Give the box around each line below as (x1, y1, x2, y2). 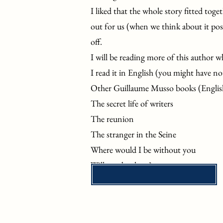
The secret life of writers (91, 98, 173, 109)
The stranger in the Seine (91, 128, 176, 140)
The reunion (91, 113, 136, 124)
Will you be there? (91, 159, 154, 171)
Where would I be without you (91, 144, 196, 155)
